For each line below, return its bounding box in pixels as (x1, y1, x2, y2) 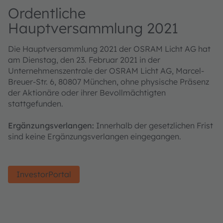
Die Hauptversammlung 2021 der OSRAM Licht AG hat (8, 44, 211, 54)
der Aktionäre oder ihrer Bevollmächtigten (8, 88, 166, 98)
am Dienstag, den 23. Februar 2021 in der (8, 55, 160, 65)
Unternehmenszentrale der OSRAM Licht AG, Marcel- (8, 66, 204, 76)
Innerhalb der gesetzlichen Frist (94, 120, 213, 130)
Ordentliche (8, 4, 86, 22)
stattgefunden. (8, 99, 63, 109)
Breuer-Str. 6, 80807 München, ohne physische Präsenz (8, 77, 209, 87)
